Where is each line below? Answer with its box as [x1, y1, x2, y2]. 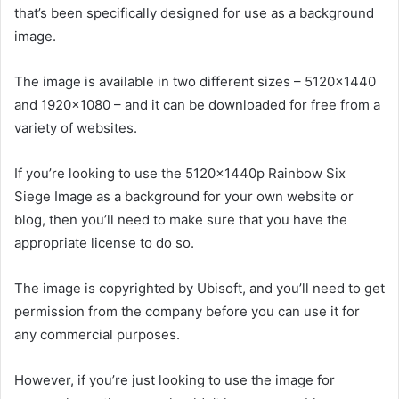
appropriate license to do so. [14, 234, 194, 252]
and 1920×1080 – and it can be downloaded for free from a [14, 96, 380, 114]
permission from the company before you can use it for [14, 303, 360, 321]
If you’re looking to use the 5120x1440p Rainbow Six [14, 165, 346, 183]
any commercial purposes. [14, 326, 180, 344]
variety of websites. [14, 119, 137, 137]
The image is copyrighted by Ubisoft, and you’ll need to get [14, 280, 385, 297]
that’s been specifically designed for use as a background [14, 4, 374, 22]
